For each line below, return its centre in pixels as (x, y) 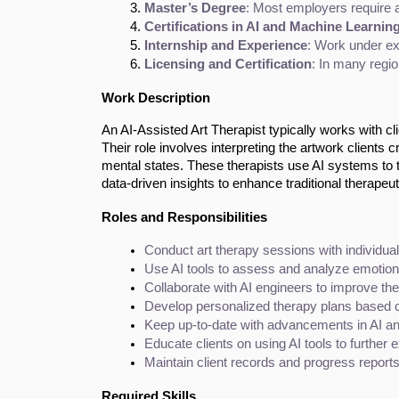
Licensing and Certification (228, 64)
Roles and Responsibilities (184, 217)
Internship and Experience (226, 45)
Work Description (156, 98)
